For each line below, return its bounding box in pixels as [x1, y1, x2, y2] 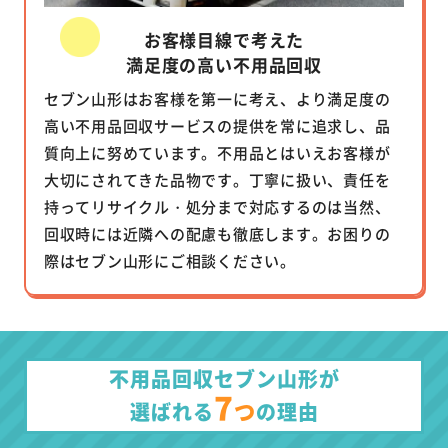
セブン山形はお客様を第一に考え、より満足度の [43, 88, 391, 110]
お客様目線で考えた [143, 27, 305, 53]
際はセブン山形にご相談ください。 [43, 250, 296, 272]
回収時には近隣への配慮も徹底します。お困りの [43, 223, 391, 245]
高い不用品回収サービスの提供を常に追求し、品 [43, 115, 391, 137]
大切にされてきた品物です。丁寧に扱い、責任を [43, 169, 391, 191]
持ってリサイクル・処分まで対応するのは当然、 [43, 196, 391, 218]
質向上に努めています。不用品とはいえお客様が [43, 142, 391, 164]
